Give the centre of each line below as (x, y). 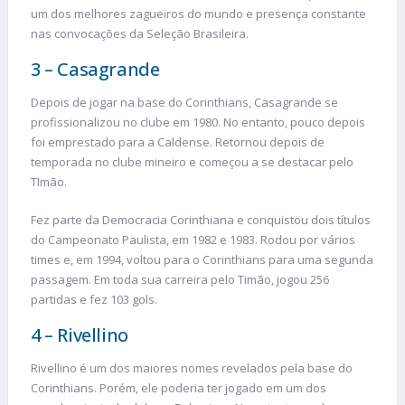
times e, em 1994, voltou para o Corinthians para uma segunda (202, 259)
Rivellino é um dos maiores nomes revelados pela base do (192, 368)
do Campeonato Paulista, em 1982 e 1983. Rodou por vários (193, 239)
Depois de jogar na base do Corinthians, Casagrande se (184, 103)
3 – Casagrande (95, 70)
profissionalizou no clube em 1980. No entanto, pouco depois (198, 122)
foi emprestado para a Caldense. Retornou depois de (178, 142)
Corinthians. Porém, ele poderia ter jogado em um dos (179, 388)
